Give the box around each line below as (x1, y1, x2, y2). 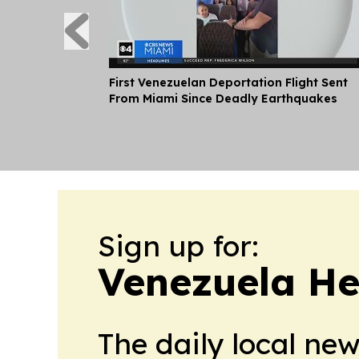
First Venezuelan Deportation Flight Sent (109, 75, 348, 90)
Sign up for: (98, 227, 259, 264)
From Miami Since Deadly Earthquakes (109, 91, 337, 106)
